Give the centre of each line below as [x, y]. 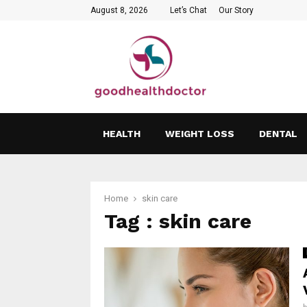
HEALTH [122, 134]
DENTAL [278, 134]
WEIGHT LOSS [200, 134]
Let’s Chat [188, 10]
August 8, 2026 [119, 10]
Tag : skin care [178, 221]
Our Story [236, 10]
